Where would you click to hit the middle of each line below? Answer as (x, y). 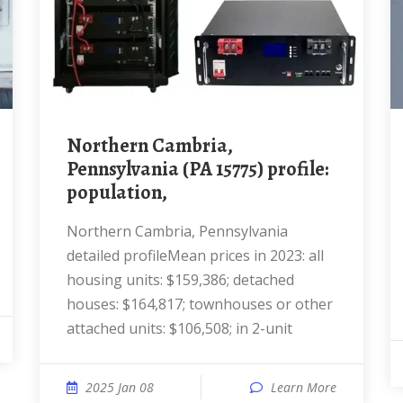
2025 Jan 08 (120, 387)
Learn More (304, 387)
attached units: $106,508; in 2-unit (179, 328)
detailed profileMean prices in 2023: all (195, 255)
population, (117, 193)
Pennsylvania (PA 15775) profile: (197, 169)
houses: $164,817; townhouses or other (200, 304)
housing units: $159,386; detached (180, 280)
